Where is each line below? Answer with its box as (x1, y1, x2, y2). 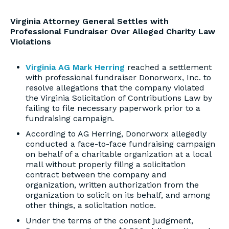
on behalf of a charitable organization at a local (26, 149, 211, 159)
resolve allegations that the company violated (26, 83, 204, 93)
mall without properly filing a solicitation (26, 159, 186, 169)
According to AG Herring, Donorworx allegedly (26, 129, 207, 139)
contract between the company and (26, 170, 167, 179)
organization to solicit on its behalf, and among (26, 190, 210, 200)
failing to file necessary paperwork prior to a (26, 103, 200, 113)
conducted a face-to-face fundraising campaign (26, 139, 215, 149)
